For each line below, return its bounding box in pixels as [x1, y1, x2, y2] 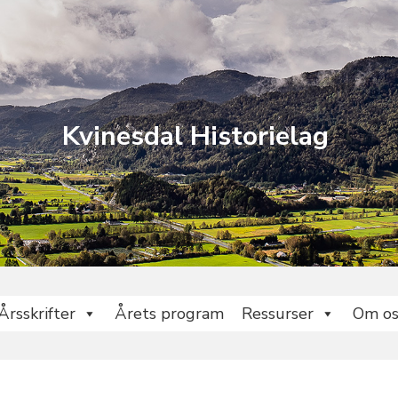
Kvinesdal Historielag [62, 118, 329, 155]
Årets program [115, 302, 224, 324]
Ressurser [242, 302, 314, 324]
